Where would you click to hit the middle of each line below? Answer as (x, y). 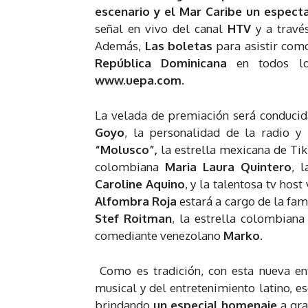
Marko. (242, 235)
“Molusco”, (126, 149)
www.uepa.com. (140, 80)
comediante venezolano (158, 235)
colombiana (130, 166)
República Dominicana (161, 63)
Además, (120, 45)
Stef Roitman (133, 218)
